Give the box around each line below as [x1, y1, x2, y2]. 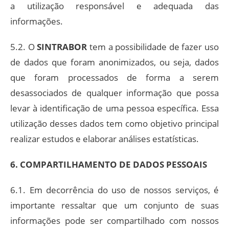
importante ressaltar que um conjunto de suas [10, 199, 219, 211]
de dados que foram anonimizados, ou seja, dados [10, 56, 219, 68]
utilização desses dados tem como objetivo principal [10, 117, 219, 129]
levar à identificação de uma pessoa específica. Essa [10, 102, 219, 114]
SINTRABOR [37, 40, 87, 53]
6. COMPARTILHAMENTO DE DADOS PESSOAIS [10, 158, 207, 170]
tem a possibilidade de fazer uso [87, 40, 219, 53]
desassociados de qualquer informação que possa [10, 86, 219, 99]
